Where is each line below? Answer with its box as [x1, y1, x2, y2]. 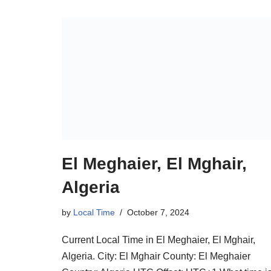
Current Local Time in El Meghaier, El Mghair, [62, 235, 255, 246]
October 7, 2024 [127, 207, 189, 218]
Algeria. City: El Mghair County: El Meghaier [62, 251, 250, 262]
